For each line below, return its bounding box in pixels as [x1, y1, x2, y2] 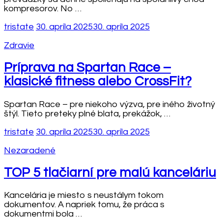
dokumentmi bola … [4, 209, 82, 219]
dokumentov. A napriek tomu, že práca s [4, 200, 165, 210]
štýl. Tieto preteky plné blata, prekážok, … [4, 109, 170, 118]
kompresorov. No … [4, 3, 82, 13]
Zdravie [4, 40, 34, 50]
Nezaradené [4, 145, 55, 155]
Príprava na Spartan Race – [4, 61, 171, 75]
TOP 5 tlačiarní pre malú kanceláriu [4, 165, 216, 180]
